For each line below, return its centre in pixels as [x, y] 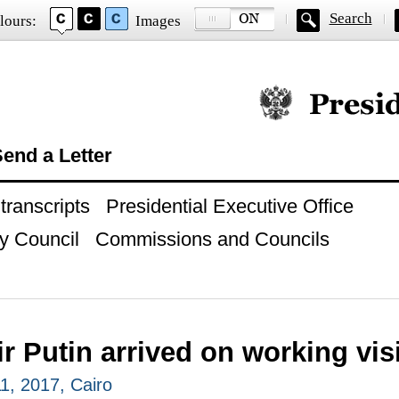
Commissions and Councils [212, 239]
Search [350, 18]
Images [158, 21]
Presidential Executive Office [229, 206]
